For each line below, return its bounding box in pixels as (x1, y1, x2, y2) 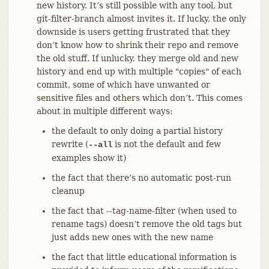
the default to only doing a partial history (51, 125, 223, 136)
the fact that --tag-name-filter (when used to (51, 205, 237, 216)
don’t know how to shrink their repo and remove (36, 40, 238, 50)
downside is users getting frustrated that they (36, 26, 230, 37)
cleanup (51, 186, 85, 196)
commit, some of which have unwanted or (36, 79, 210, 89)
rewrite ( (51, 139, 88, 149)
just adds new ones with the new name (51, 232, 213, 242)
